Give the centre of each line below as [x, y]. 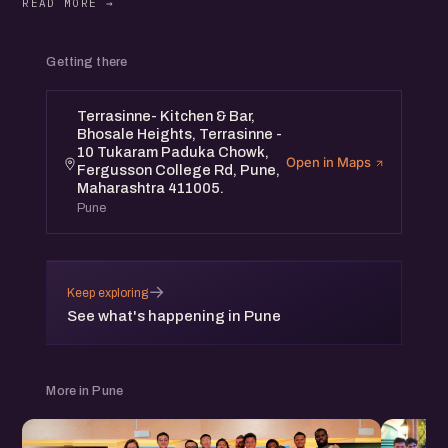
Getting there [87, 62]
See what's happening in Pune [174, 316]
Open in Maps [329, 161]
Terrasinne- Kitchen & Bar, [166, 116]
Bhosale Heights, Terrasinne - [180, 134]
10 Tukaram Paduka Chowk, [173, 152]
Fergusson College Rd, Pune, [179, 170]
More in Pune [84, 391]
